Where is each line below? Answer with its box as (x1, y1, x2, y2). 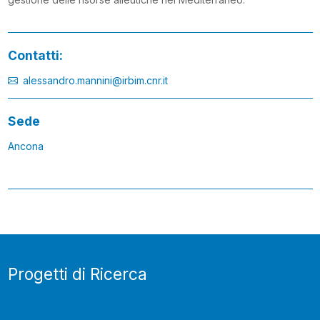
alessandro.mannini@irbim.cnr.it (22, 74, 168, 87)
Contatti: (7, 48, 63, 64)
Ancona (7, 140, 44, 153)
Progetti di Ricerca (7, 264, 147, 284)
